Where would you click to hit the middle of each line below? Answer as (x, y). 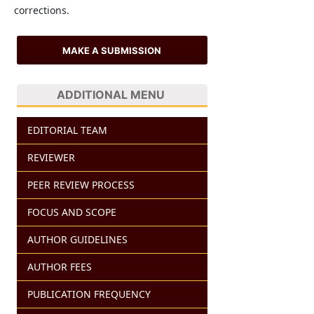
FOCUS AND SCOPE (71, 212)
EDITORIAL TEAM (67, 130)
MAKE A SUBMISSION (112, 50)
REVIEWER (51, 157)
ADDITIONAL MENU (111, 94)
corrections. (41, 11)
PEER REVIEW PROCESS (81, 184)
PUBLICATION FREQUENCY (89, 294)
